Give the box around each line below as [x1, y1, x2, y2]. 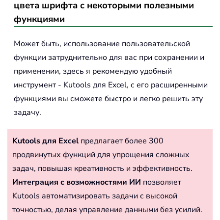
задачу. [14, 107, 41, 118]
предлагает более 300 [79, 135, 164, 146]
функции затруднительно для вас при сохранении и [14, 52, 204, 63]
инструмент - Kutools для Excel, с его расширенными [14, 79, 208, 90]
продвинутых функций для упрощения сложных [12, 149, 190, 160]
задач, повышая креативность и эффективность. [12, 163, 192, 174]
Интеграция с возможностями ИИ [12, 176, 141, 188]
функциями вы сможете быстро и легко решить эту [14, 93, 203, 104]
